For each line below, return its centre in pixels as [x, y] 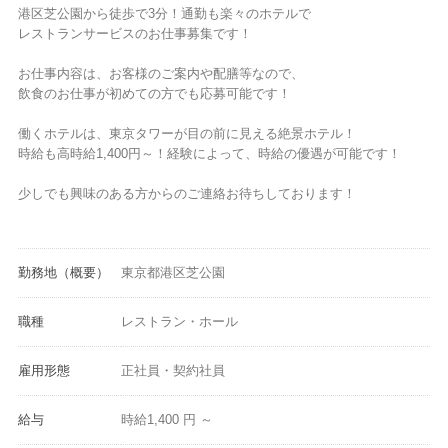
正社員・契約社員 [172, 370]
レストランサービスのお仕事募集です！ [134, 33]
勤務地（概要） [63, 272]
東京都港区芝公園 [172, 272]
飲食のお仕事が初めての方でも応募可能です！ [154, 93]
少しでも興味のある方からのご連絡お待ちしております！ [186, 193]
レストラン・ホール [179, 321]
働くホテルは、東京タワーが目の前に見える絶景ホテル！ [186, 133]
